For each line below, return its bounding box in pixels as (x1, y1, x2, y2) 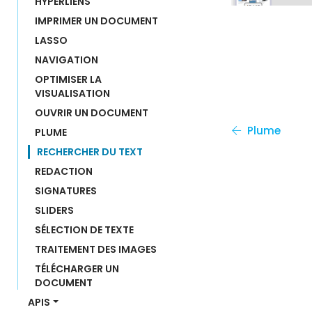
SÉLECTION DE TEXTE (35, 223, 134, 237)
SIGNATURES (35, 184, 97, 198)
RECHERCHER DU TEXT (37, 145, 143, 159)
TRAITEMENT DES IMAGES (35, 242, 157, 256)
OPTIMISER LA (35, 72, 104, 86)
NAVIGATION (35, 53, 98, 67)
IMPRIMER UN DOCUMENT (35, 14, 158, 28)
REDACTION (35, 164, 93, 178)
